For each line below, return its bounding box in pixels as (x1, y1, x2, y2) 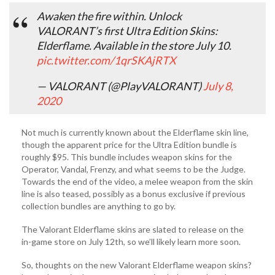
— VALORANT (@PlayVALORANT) (37, 79, 203, 93)
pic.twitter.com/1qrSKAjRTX (37, 53, 176, 68)
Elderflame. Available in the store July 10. (37, 39, 231, 53)
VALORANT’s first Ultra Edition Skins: (37, 24, 218, 38)
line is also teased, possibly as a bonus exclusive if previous (21, 188, 246, 199)
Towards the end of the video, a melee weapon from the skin (21, 176, 253, 187)
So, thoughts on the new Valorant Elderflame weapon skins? (21, 260, 252, 271)
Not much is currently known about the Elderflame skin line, (21, 127, 249, 138)
